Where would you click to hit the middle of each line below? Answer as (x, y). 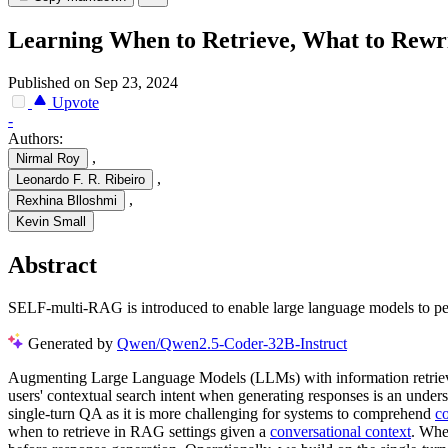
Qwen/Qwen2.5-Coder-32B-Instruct (232, 343)
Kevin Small (51, 222)
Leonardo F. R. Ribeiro (80, 180)
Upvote (73, 103)
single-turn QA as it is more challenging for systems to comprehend (221, 413)
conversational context (340, 431)
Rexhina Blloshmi (66, 201)
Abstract (52, 265)
